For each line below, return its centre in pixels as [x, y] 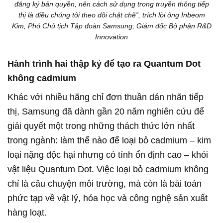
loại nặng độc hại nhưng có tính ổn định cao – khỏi [108, 155]
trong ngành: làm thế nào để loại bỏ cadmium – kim [109, 141]
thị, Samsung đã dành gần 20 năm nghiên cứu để [106, 112]
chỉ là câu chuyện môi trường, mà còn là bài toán [105, 184]
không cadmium [42, 78]
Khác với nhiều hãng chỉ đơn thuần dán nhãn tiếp [106, 97]
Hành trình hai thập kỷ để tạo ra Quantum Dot [104, 64]
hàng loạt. [27, 213]
